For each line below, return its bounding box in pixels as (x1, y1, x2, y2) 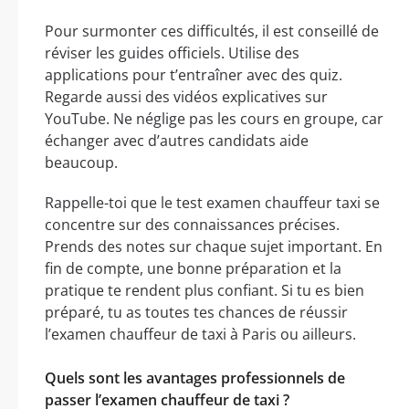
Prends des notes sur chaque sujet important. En (45, 236, 383, 257)
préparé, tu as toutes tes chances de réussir (45, 302, 348, 323)
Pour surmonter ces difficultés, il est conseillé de (45, 21, 379, 42)
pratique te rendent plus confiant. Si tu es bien (45, 280, 364, 301)
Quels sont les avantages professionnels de (45, 368, 345, 389)
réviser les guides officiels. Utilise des (45, 43, 299, 64)
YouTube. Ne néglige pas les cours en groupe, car (45, 109, 383, 130)
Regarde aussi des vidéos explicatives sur (45, 87, 328, 108)
